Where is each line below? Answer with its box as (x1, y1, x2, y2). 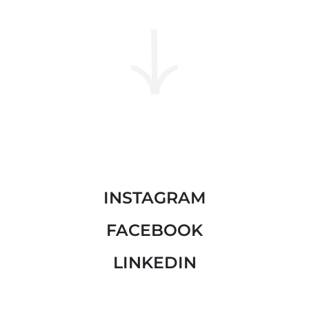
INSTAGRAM (103, 188, 206, 208)
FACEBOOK (106, 220, 203, 241)
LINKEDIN (112, 252, 197, 273)
